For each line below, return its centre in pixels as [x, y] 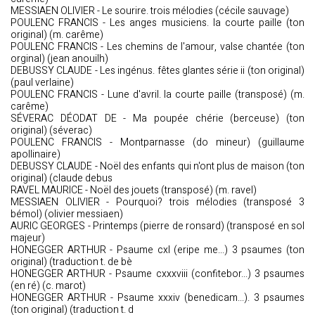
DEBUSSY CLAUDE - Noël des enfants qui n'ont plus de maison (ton [157, 166]
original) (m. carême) [57, 35]
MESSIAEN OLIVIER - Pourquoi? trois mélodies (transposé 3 [157, 202]
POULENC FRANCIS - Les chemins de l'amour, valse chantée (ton [157, 47]
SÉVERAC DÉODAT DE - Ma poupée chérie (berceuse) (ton [157, 118]
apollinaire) [36, 154]
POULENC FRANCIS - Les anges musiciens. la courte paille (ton [157, 23]
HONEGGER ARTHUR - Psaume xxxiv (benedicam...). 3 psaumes [157, 298]
